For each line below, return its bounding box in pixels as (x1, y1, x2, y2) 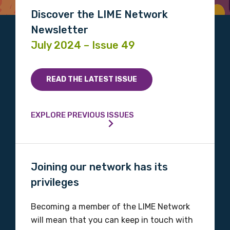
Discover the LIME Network (31, 8, 168, 21)
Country (30, 47, 56, 55)
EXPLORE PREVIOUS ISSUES (31, 110, 134, 120)
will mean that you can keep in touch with (31, 215, 193, 225)
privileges (31, 176, 79, 189)
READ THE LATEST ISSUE (46, 75, 137, 84)
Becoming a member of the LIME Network (31, 202, 190, 212)
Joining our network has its (31, 161, 168, 174)
